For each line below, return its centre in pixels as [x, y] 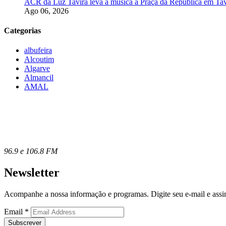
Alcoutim [39, 60]
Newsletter [32, 173]
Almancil [39, 78]
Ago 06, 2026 [46, 11]
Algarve [37, 69]
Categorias [22, 31]
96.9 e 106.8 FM [31, 151]
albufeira [38, 50]
